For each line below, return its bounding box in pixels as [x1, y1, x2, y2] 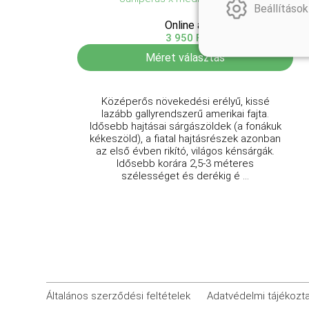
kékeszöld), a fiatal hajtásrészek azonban [90, 132, 281, 145]
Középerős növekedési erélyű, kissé [101, 95, 270, 108]
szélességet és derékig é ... [121, 170, 250, 182]
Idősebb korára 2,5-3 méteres [117, 157, 255, 170]
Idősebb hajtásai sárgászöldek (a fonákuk [89, 120, 281, 132]
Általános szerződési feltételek [46, 290, 191, 302]
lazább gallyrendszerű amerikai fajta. [101, 108, 270, 120]
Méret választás [146, 51, 226, 64]
